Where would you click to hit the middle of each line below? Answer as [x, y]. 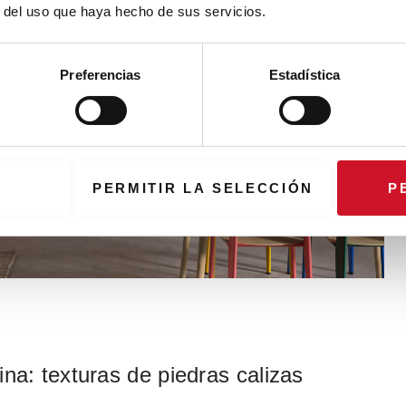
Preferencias [101, 74]
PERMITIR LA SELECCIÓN [203, 188]
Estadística [304, 74]
